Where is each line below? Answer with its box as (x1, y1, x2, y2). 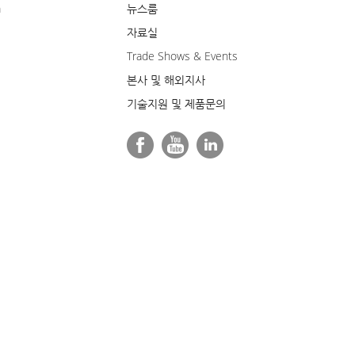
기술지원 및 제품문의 (127, 96, 226, 112)
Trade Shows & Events (127, 48, 238, 64)
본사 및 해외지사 (127, 72, 205, 88)
